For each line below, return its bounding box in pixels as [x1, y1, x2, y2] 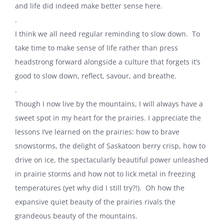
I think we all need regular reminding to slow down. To [15, 28, 200, 38]
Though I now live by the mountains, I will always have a [15, 98, 203, 108]
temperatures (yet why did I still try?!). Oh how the [15, 182, 184, 192]
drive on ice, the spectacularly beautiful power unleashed [15, 154, 208, 164]
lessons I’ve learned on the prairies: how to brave [15, 126, 179, 136]
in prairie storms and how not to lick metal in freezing [15, 168, 195, 178]
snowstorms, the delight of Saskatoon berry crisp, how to [15, 140, 205, 150]
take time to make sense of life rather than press [15, 42, 178, 52]
